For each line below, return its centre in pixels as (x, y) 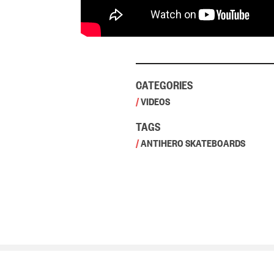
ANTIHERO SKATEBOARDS (193, 142)
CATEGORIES (164, 84)
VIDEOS (155, 101)
